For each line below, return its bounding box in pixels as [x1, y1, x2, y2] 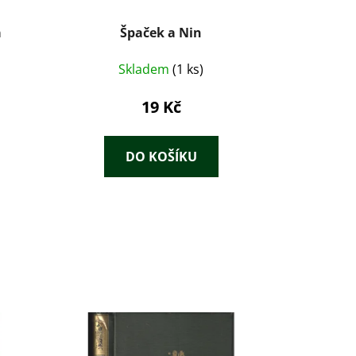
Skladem [118, 60, 173, 78]
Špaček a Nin [120, 23, 203, 41]
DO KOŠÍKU [125, 147, 197, 165]
